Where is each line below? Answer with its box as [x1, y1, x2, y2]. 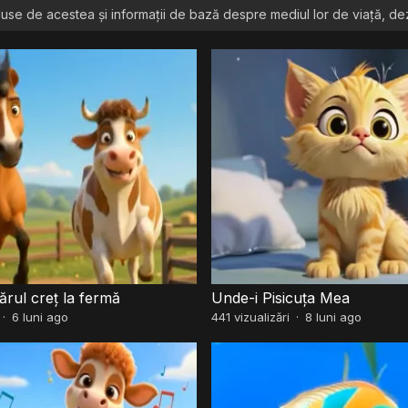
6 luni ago [11, 309, 68, 324]
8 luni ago [304, 309, 362, 324]
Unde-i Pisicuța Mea [210, 288, 350, 307]
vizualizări [229, 309, 290, 324]
